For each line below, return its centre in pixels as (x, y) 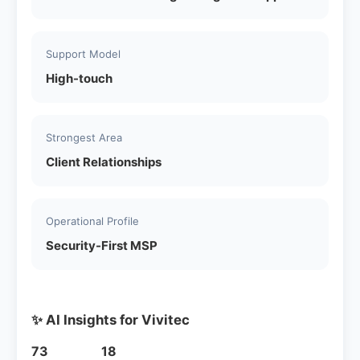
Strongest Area (84, 137)
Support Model (83, 53)
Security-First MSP (102, 245)
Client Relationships (104, 162)
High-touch (79, 78)
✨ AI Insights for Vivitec (110, 319)
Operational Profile (92, 221)
